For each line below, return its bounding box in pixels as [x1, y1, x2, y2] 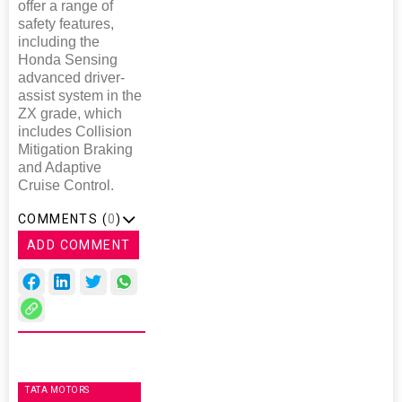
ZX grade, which [18, 105, 122, 121]
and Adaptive [18, 159, 101, 175]
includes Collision [18, 123, 132, 139]
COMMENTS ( [18, 211, 108, 226]
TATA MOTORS [25, 384, 90, 395]
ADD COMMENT [27, 237, 131, 252]
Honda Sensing [18, 51, 118, 67]
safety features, [18, 15, 114, 31]
